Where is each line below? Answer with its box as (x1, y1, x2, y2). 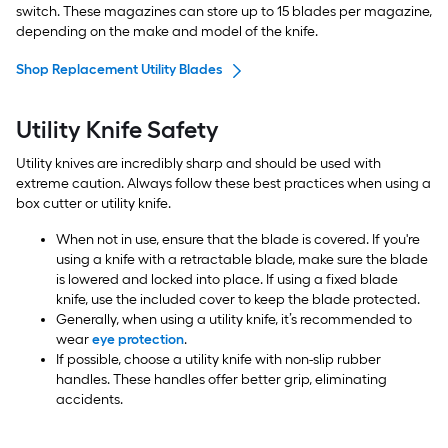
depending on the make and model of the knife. (16, 23, 318, 41)
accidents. (56, 391, 123, 409)
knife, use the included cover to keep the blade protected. (56, 291, 420, 309)
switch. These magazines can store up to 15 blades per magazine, (16, 3, 432, 21)
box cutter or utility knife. (16, 195, 171, 213)
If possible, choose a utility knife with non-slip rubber (56, 351, 381, 369)
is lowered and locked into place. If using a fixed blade (56, 271, 398, 289)
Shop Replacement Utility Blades (16, 61, 222, 79)
